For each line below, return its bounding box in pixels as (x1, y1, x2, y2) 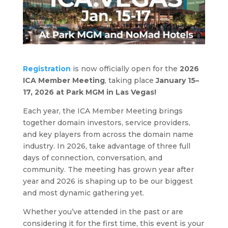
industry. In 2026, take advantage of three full (22, 141, 190, 151)
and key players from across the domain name (22, 129, 193, 139)
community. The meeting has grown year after (22, 164, 194, 174)
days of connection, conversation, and (22, 153, 162, 162)
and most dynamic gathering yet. (22, 188, 144, 197)
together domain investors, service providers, (22, 118, 190, 127)
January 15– (155, 75, 199, 85)
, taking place (104, 75, 156, 85)
